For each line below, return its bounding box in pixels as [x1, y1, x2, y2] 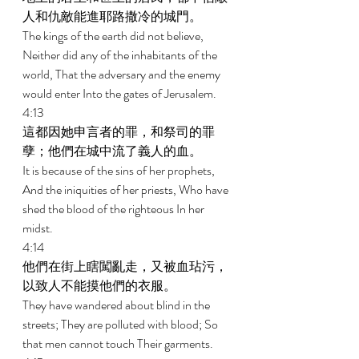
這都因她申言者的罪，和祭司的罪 [22, 123, 215, 141]
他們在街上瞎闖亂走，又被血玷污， [22, 257, 228, 276]
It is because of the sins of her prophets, [22, 161, 217, 179]
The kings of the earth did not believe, [22, 26, 206, 45]
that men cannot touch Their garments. [22, 334, 216, 353]
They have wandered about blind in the [22, 296, 212, 314]
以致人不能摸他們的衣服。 [22, 276, 179, 295]
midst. [22, 219, 55, 237]
